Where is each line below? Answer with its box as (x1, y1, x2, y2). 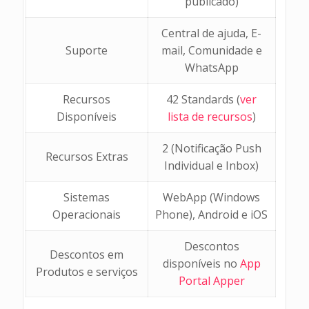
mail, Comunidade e (161, 42, 262, 58)
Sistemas (63, 189, 110, 205)
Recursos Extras (45, 148, 128, 164)
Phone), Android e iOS (155, 206, 268, 222)
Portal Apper (178, 272, 245, 288)
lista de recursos (167, 108, 252, 124)
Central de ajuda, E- (161, 25, 262, 41)
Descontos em (50, 246, 124, 262)
